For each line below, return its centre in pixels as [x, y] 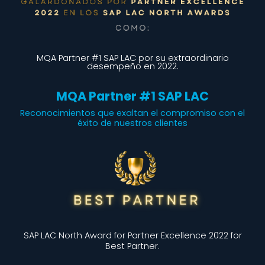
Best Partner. [132, 246]
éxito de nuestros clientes [132, 123]
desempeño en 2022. [132, 66]
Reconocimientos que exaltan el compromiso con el [132, 113]
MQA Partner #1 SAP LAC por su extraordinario [132, 58]
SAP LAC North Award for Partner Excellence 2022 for [132, 235]
